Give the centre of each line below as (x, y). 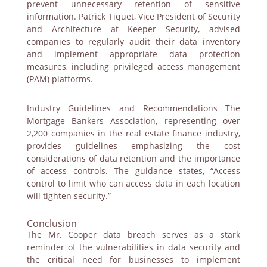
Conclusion (52, 223)
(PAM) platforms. (60, 79)
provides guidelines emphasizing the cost (133, 145)
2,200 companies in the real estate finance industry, (133, 133)
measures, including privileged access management (133, 66)
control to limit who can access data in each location (133, 183)
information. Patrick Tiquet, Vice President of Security (133, 16)
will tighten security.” (69, 195)
